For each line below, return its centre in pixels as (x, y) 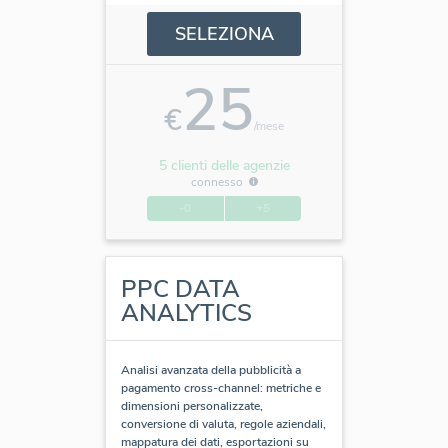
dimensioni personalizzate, (192, 405)
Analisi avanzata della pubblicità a (211, 369)
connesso (216, 181)
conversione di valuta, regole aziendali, (223, 423)
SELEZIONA (224, 34)
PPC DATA (180, 288)
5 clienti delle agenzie (224, 165)
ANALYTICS (186, 312)
